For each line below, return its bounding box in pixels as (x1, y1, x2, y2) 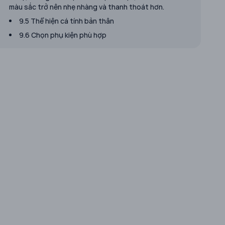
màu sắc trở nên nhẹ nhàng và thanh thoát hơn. (9, 2, 164, 12)
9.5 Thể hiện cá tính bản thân (19, 16, 114, 26)
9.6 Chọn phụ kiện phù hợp (19, 30, 106, 40)
